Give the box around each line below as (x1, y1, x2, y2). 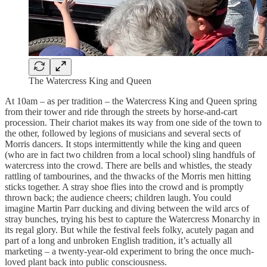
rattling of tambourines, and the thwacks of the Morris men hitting (5, 171, 251, 182)
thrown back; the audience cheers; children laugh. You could (5, 193, 231, 203)
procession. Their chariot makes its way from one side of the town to (5, 117, 262, 128)
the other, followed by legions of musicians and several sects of (5, 128, 241, 139)
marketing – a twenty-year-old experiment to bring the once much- (5, 246, 254, 257)
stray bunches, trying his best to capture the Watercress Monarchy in (5, 214, 260, 225)
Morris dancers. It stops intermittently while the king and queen (5, 139, 241, 150)
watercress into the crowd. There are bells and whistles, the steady (5, 160, 252, 171)
